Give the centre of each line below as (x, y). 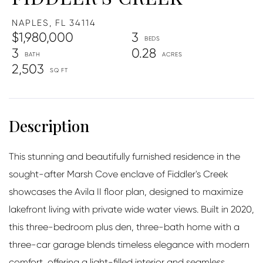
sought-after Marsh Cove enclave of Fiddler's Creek (119, 174)
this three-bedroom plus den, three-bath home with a (124, 227)
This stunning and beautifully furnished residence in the (124, 156)
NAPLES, (32, 23)
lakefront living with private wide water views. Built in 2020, (131, 209)
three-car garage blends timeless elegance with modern (129, 244)
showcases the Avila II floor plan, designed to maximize (126, 191)
